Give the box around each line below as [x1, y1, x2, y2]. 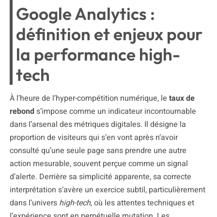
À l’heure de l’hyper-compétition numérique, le [10, 92, 169, 104]
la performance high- [16, 43, 180, 65]
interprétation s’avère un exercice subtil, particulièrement [10, 184, 205, 196]
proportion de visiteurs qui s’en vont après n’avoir [10, 131, 178, 143]
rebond [10, 105, 34, 117]
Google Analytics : [16, 2, 155, 24]
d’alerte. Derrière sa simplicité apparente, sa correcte [10, 170, 191, 183]
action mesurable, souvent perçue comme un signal [10, 157, 188, 170]
